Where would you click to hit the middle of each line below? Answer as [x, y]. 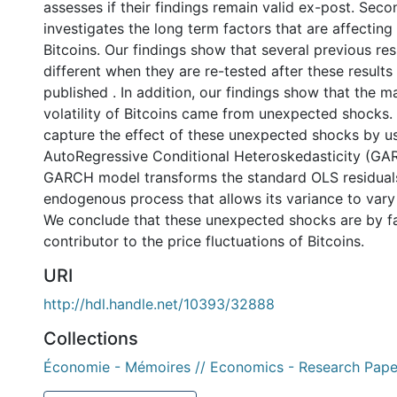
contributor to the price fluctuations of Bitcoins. [204, 241]
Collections [91, 339]
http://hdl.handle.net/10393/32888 [159, 304]
